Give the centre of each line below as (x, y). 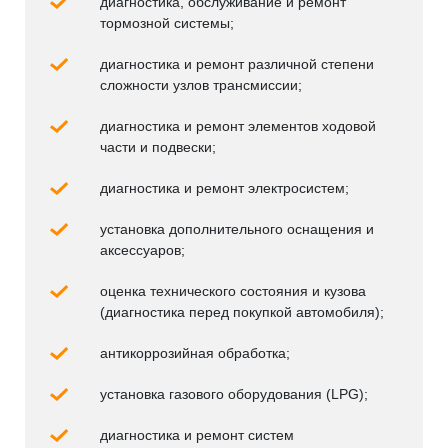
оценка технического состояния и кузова (233, 291)
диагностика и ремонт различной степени (237, 64)
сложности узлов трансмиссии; (201, 85)
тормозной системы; (167, 23)
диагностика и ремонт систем (197, 435)
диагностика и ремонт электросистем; (224, 188)
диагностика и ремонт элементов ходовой (238, 126)
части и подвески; (158, 147)
